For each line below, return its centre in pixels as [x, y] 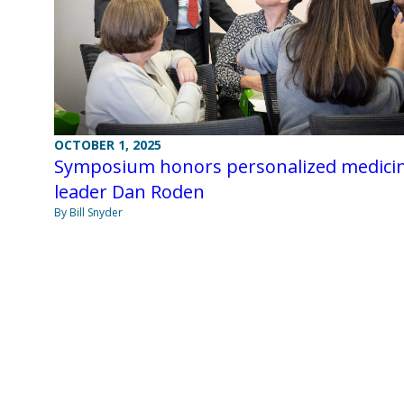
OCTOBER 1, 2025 [108, 144]
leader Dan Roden [129, 191]
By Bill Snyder [88, 212]
